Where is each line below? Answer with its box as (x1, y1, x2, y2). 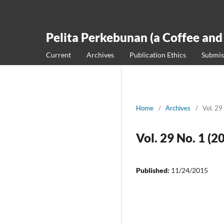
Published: (136, 165, 171, 174)
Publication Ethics (129, 50, 186, 59)
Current (46, 50, 71, 59)
